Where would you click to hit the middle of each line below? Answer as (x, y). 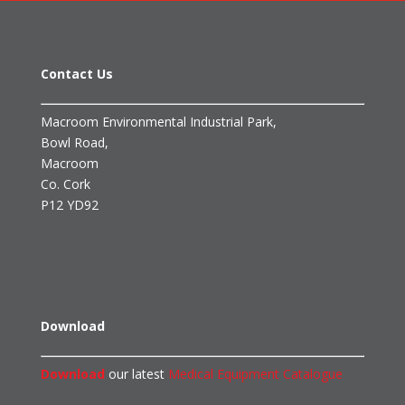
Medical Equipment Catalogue (255, 374)
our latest (136, 374)
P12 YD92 (69, 205)
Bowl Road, (74, 143)
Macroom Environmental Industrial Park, (158, 122)
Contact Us (76, 74)
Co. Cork (65, 184)
